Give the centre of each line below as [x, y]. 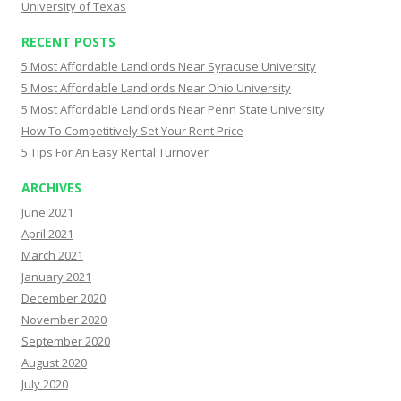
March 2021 [52, 255]
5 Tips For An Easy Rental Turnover [115, 152]
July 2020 [45, 384]
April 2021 [47, 234]
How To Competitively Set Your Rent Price [132, 131]
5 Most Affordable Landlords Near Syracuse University [169, 66]
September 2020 [66, 341]
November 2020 [64, 320]
